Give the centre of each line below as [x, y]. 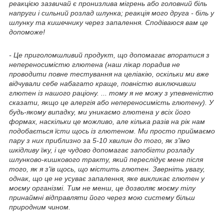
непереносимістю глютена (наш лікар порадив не [94, 64]
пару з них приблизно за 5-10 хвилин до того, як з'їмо [99, 140]
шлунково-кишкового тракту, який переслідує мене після [106, 159]
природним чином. [40, 207]
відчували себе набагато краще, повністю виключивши [102, 83]
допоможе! [27, 32]
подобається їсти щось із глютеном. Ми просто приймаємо [112, 131]
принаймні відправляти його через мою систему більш [102, 197]
